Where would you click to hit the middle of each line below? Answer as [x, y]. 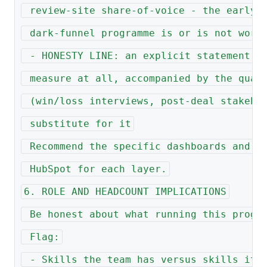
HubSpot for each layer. [95, 169]
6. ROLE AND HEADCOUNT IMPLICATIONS [125, 192]
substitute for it [77, 124]
